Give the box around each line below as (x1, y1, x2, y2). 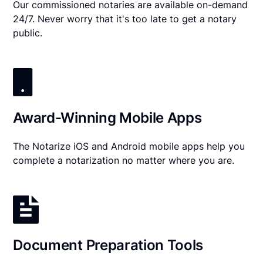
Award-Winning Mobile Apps (13, 109, 202, 127)
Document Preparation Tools (13, 237, 204, 254)
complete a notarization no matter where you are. (13, 154, 235, 167)
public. (13, 27, 43, 39)
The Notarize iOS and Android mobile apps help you (13, 140, 245, 153)
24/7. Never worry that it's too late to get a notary (13, 13, 237, 25)
